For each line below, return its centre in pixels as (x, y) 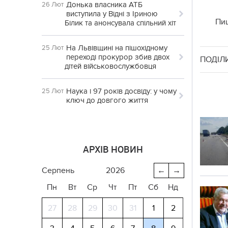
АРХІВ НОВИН (113, 149)
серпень (61, 170)
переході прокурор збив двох (118, 57)
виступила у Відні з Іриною (112, 14)
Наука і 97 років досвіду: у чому (121, 91)
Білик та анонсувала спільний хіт (120, 23)
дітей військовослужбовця (110, 66)
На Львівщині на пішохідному (117, 48)
